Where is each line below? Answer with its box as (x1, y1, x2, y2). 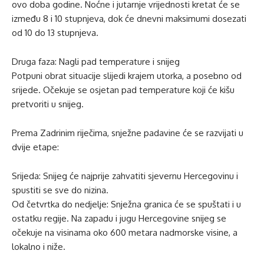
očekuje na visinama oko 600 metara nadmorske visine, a (12, 226, 237, 238)
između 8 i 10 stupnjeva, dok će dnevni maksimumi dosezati (12, 12, 246, 24)
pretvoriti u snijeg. (12, 98, 84, 110)
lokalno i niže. (12, 240, 65, 252)
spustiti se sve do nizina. (12, 184, 108, 196)
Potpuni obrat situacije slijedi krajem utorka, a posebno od (12, 70, 242, 81)
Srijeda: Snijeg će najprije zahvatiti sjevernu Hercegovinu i (12, 170, 238, 181)
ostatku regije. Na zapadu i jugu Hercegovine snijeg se (12, 212, 226, 224)
